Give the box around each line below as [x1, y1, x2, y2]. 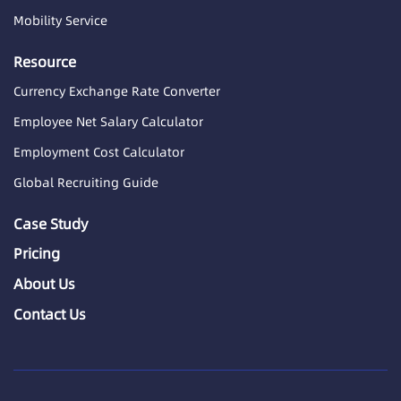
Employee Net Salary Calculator [13, 112, 203, 131]
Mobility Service [13, 11, 107, 30]
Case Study [13, 213, 88, 234]
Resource [13, 51, 76, 72]
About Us [13, 273, 75, 294]
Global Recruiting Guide [13, 173, 158, 192]
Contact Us [13, 303, 86, 324]
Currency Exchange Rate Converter [13, 81, 220, 100]
